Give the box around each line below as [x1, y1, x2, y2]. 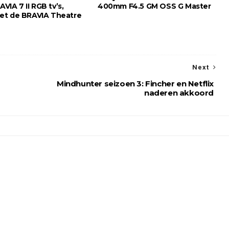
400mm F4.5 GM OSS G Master [98, 2, 211, 11]
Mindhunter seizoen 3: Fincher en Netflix [56, 79, 214, 88]
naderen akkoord [144, 88, 214, 98]
